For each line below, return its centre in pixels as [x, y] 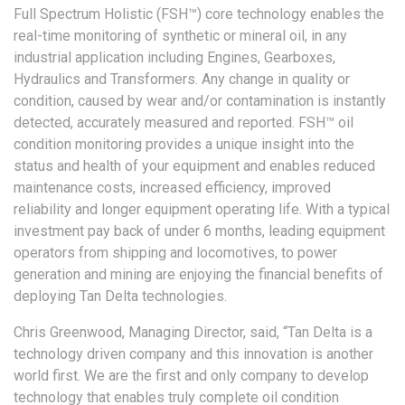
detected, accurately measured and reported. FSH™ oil [184, 123]
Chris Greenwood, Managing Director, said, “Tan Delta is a [193, 333]
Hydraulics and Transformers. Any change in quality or [182, 80]
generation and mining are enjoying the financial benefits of [198, 275]
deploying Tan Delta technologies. [120, 297]
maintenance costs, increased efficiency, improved [172, 188]
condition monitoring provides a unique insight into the [184, 145]
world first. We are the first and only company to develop [191, 376]
